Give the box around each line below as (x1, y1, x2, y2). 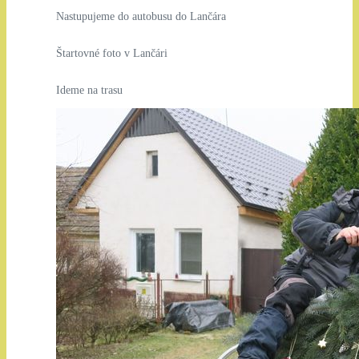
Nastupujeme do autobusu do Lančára (55, 10, 226, 23)
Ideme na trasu (55, 84, 123, 97)
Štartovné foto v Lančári (55, 47, 167, 60)
